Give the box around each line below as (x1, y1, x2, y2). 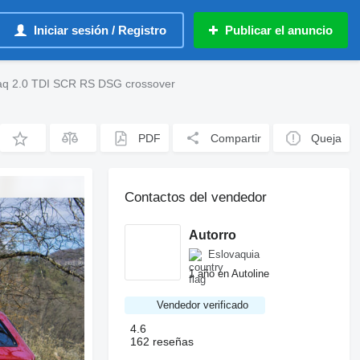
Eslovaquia (208, 248, 260, 260)
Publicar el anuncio (225, 23, 333, 37)
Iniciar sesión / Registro (34, 23, 166, 37)
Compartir (211, 131, 262, 145)
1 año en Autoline (189, 267, 270, 280)
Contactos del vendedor (125, 190, 268, 205)
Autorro (189, 227, 237, 242)
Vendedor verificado (157, 299, 249, 311)
